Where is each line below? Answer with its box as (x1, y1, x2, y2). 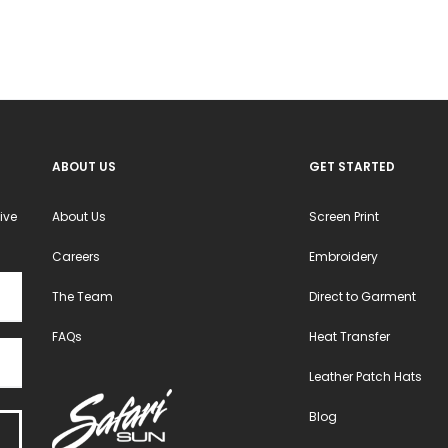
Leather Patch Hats (309, 368, 423, 385)
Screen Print (309, 208, 380, 225)
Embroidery (309, 248, 379, 265)
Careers (51, 248, 100, 265)
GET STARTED (309, 158, 396, 175)
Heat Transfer (309, 328, 391, 345)
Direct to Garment (309, 288, 417, 305)
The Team (51, 288, 113, 305)
